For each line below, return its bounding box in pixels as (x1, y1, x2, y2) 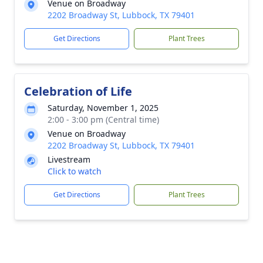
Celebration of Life (24, 83, 132, 99)
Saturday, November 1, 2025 (48, 102, 159, 113)
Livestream (48, 154, 90, 165)
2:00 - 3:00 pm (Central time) (48, 114, 159, 125)
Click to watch (48, 166, 102, 177)
